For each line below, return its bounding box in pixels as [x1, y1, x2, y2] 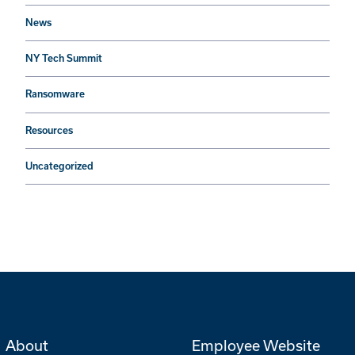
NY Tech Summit [25, 53, 102, 64]
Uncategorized [25, 161, 94, 172]
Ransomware [25, 89, 85, 100]
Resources [25, 124, 73, 136]
